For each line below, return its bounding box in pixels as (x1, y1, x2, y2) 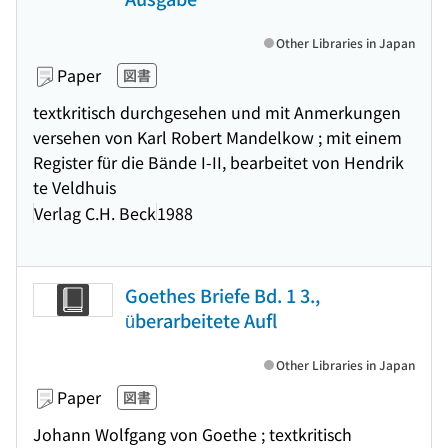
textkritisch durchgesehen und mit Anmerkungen (33, 100, 401, 124)
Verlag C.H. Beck (34, 200, 156, 225)
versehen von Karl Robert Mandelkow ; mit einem (33, 125, 402, 149)
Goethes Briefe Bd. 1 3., (125, 282, 320, 308)
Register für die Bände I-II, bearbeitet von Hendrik (33, 150, 404, 174)
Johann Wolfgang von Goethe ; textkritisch (33, 422, 352, 446)
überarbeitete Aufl (125, 307, 277, 333)
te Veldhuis (33, 175, 116, 199)
